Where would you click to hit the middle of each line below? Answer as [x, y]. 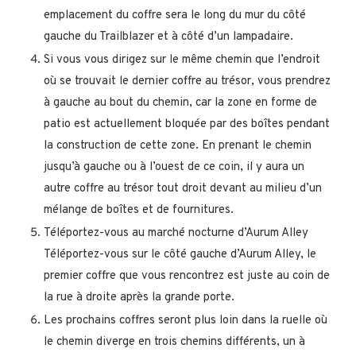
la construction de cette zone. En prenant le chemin [178, 146]
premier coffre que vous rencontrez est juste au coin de [187, 277]
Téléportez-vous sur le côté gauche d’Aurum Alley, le [180, 255]
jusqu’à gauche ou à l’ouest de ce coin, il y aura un [174, 168]
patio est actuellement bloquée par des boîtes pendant [187, 125]
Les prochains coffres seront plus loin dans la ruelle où [186, 321]
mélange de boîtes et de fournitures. [139, 211]
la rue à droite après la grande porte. [139, 298]
